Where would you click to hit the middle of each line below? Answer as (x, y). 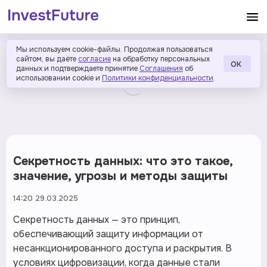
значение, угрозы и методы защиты (120, 176)
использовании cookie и (58, 78)
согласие (94, 59)
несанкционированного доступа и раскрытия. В (122, 248)
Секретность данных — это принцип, (97, 220)
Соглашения (161, 69)
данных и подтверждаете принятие (77, 69)
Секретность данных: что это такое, (123, 161)
